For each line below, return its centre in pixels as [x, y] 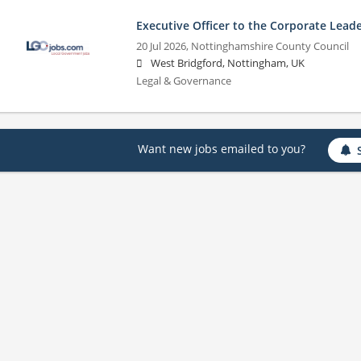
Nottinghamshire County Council [270, 46]
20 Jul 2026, [163, 46]
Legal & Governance [183, 81]
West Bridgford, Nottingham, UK [227, 63]
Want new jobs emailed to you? [221, 149]
